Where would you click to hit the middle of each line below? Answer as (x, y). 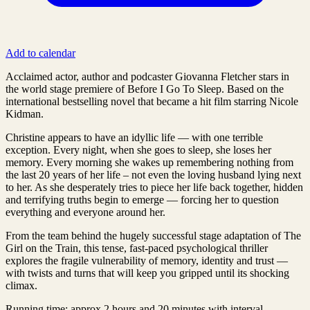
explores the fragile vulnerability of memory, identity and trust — (147, 260)
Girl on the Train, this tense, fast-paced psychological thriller (137, 248)
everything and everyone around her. (85, 212)
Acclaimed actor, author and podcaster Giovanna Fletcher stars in (147, 76)
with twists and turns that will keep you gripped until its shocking (147, 273)
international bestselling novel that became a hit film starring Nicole (152, 101)
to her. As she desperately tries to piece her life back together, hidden (154, 187)
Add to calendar (40, 53)
